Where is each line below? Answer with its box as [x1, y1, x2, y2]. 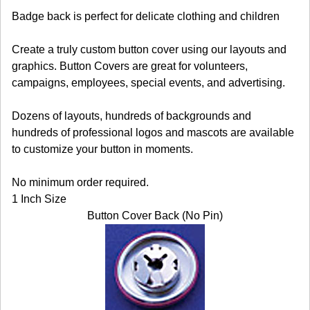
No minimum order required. [12, 176, 149, 188]
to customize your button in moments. [12, 143, 193, 155]
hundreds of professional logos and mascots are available [12, 126, 294, 138]
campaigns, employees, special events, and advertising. [12, 76, 285, 89]
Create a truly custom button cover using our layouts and [12, 43, 286, 55]
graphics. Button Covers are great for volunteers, [12, 60, 248, 72]
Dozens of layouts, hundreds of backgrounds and [12, 109, 251, 122]
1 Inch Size [12, 192, 66, 205]
